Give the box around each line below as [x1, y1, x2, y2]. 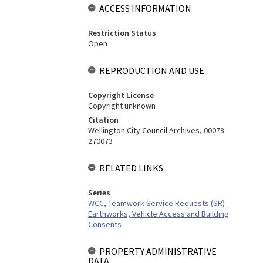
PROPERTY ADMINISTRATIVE [99, 245, 217, 257]
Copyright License [87, 90, 154, 100]
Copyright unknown [87, 100, 156, 111]
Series [87, 187, 110, 198]
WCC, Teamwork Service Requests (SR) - [87, 198, 229, 208]
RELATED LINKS [99, 162, 163, 174]
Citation [87, 114, 119, 125]
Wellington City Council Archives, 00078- [87, 125, 227, 136]
